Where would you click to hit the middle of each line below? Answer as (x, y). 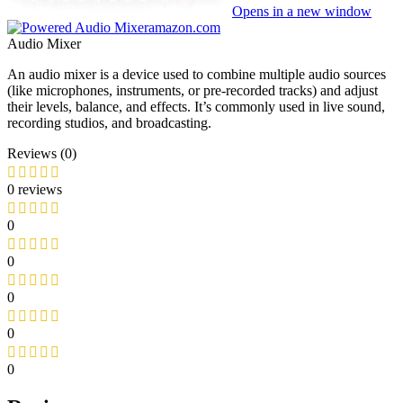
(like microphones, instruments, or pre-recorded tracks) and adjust (193, 91)
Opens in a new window (302, 12)
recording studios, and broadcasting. (109, 123)
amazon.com (184, 28)
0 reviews (35, 190)
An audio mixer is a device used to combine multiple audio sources (197, 75)
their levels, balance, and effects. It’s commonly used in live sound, (196, 107)
